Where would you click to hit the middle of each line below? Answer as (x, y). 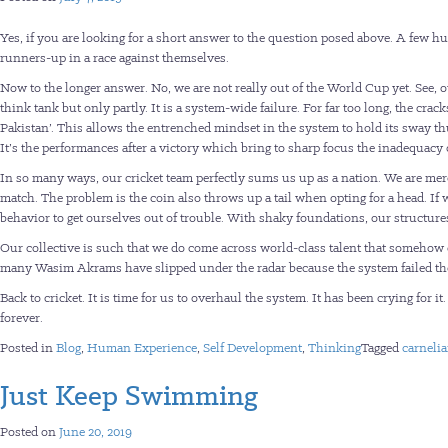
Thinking (334, 347)
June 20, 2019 (95, 431)
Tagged (381, 347)
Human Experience (142, 347)
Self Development (252, 347)
